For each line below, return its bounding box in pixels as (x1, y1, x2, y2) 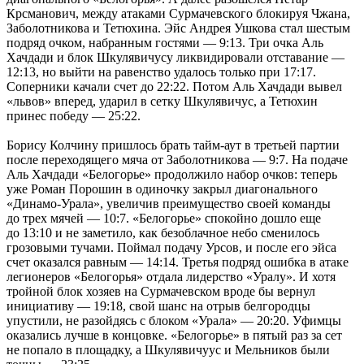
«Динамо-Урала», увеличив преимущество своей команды (6, 196, 331, 210)
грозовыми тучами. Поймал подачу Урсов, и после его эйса (6, 240, 336, 254)
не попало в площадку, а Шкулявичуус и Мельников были (6, 342, 330, 357)
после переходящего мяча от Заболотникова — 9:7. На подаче (6, 152, 348, 167)
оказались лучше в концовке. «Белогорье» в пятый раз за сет (6, 327, 342, 342)
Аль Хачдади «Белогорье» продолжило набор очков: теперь (6, 167, 337, 181)
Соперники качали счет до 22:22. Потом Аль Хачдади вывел (6, 79, 342, 93)
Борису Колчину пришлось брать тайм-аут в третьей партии (6, 137, 340, 152)
